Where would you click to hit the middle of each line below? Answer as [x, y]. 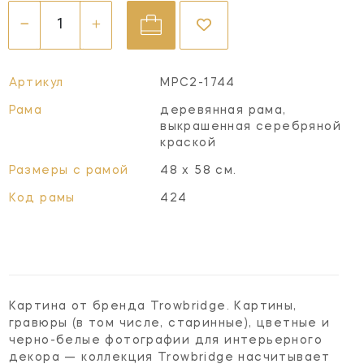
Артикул [36, 82]
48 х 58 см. [199, 170]
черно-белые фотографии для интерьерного [166, 340]
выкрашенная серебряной [251, 126]
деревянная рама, [223, 110]
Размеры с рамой [69, 170]
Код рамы [42, 198]
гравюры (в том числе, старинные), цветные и [169, 323]
